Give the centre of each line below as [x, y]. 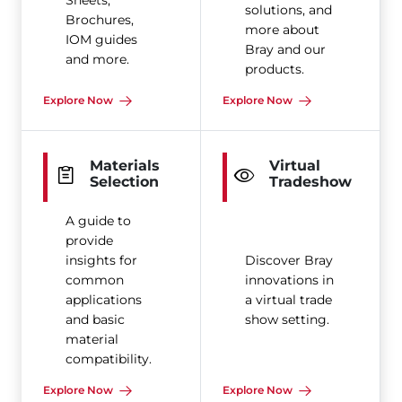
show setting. [287, 319]
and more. [97, 59]
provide [89, 240]
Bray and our [285, 49]
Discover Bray [289, 260]
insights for [101, 260]
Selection [125, 181]
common [95, 280]
